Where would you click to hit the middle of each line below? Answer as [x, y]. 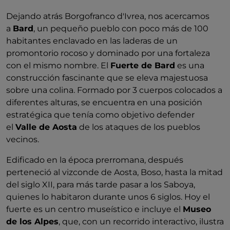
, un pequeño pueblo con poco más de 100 [121, 28]
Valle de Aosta [46, 127]
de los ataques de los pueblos [139, 127]
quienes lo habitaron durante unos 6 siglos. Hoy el [108, 197]
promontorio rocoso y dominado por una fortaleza [108, 53]
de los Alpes [32, 222]
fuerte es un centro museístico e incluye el [94, 209]
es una [190, 65]
